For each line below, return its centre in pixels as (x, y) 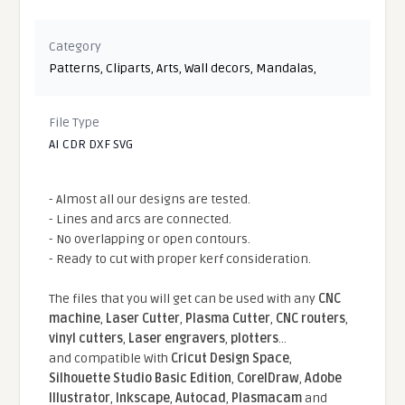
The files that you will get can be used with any (184, 298)
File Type (75, 122)
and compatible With (110, 358)
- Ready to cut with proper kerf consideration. (180, 259)
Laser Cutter (143, 318)
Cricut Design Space (231, 358)
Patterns (75, 68)
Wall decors (218, 68)
